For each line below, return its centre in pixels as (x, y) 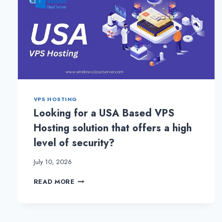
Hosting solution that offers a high (112, 128)
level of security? (74, 143)
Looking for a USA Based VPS (104, 113)
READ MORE (54, 182)
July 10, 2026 (53, 162)
